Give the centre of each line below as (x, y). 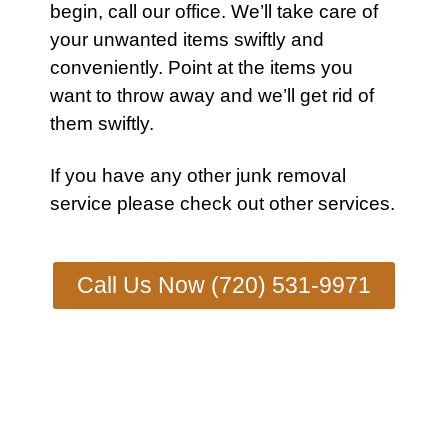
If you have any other (143, 175)
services (354, 203)
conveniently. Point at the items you (201, 67)
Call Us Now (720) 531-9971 (224, 285)
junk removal (291, 175)
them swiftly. (102, 123)
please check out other (215, 203)
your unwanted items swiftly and (187, 39)
